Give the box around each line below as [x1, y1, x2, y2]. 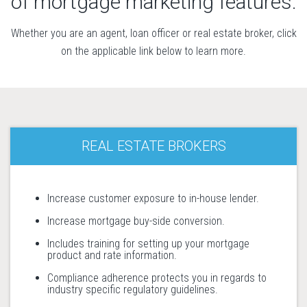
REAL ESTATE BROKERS [81, 138, 226, 154]
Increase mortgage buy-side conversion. [47, 214, 225, 228]
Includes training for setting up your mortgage [47, 237, 249, 250]
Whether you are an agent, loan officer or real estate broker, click [10, 27, 297, 40]
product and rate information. [47, 249, 177, 262]
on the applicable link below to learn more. [61, 45, 246, 58]
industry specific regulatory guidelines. [47, 283, 218, 296]
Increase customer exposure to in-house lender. [47, 192, 259, 205]
